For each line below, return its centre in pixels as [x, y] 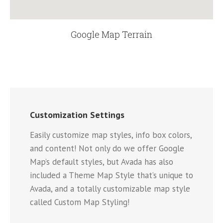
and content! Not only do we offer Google [107, 148]
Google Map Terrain [111, 35]
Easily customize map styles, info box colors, [111, 135]
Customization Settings [77, 114]
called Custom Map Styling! [80, 202]
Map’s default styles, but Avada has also [102, 162]
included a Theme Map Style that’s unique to [111, 175]
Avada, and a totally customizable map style [110, 188]
